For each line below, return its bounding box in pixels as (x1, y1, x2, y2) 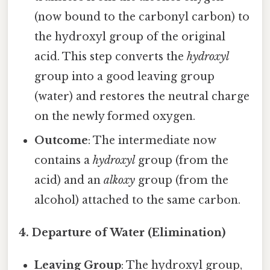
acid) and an (34, 174, 104, 187)
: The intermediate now (88, 134, 217, 148)
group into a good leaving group (34, 70, 215, 84)
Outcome (34, 134, 89, 148)
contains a (34, 154, 93, 168)
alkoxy (104, 174, 136, 187)
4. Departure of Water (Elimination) (19, 226, 225, 240)
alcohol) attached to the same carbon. (34, 193, 241, 207)
